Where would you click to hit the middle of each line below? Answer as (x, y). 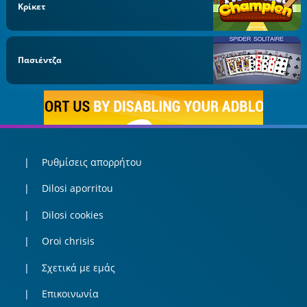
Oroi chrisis (68, 241)
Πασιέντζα (40, 60)
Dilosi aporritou (77, 188)
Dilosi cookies (72, 214)
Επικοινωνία (70, 294)
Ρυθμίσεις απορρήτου (91, 162)
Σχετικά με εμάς (78, 267)
